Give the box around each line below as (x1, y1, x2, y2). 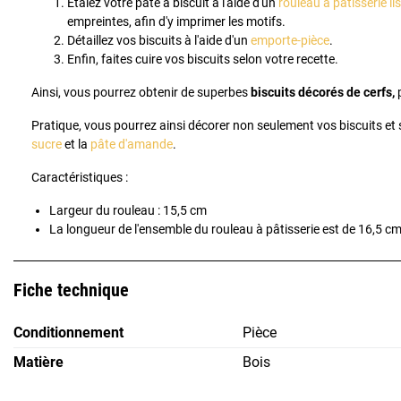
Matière (13, 354, 64, 371)
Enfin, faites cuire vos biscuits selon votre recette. (67, 52, 338, 67)
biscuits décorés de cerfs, (251, 85, 395, 100)
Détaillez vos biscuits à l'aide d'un (67, 33, 251, 48)
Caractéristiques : (31, 170, 128, 185)
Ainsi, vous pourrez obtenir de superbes (31, 85, 251, 100)
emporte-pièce (251, 33, 329, 48)
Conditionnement (13, 324, 124, 342)
